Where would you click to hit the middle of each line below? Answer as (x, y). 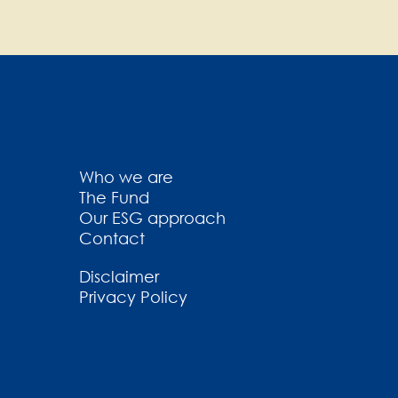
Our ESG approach (152, 218)
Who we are (126, 177)
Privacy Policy (133, 297)
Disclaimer (119, 277)
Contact (112, 239)
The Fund (114, 198)
